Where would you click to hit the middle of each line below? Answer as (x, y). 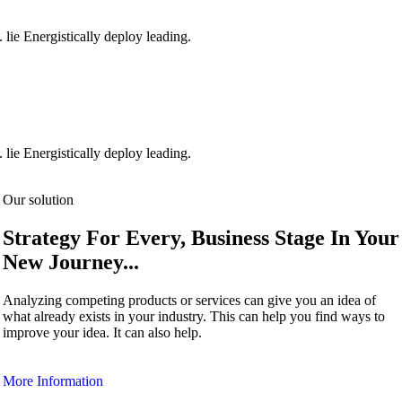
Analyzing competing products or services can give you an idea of (189, 300)
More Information (52, 380)
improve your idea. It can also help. (102, 332)
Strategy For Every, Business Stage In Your (201, 237)
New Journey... (70, 262)
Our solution (38, 199)
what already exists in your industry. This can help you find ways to (193, 316)
